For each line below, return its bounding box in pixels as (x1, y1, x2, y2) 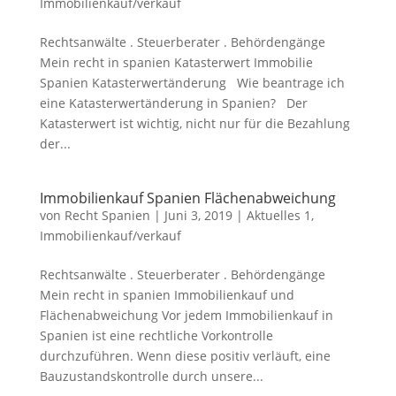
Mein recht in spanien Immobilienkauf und (39, 286, 294, 303)
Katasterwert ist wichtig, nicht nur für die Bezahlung (39, 115, 350, 132)
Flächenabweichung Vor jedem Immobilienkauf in (39, 307, 333, 324)
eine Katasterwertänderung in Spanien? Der (39, 95, 308, 111)
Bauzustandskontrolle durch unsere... (39, 368, 263, 385)
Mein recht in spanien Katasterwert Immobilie (39, 54, 313, 71)
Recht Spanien (64, 207, 150, 224)
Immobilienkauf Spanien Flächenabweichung (39, 188, 336, 208)
